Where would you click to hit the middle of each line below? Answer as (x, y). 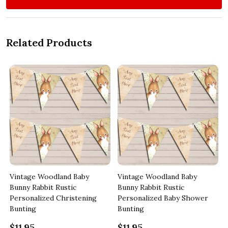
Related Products (49, 42)
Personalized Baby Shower (163, 198)
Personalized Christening (53, 198)
